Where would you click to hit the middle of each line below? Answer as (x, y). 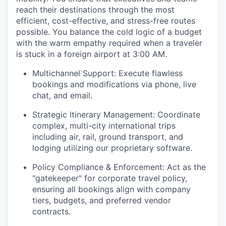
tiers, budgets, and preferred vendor (102, 201)
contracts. (51, 212)
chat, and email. (62, 96)
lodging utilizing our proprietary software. (112, 148)
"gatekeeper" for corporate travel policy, (110, 178)
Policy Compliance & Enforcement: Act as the (119, 167)
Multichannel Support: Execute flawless (107, 73)
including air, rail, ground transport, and (108, 137)
